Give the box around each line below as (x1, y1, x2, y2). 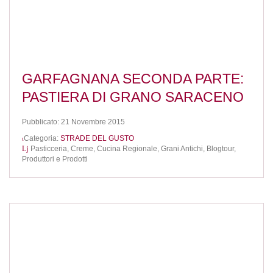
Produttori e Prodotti (22, 155, 88, 164)
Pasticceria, (30, 144, 71, 154)
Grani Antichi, (161, 144, 207, 154)
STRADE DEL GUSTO (60, 134, 134, 143)
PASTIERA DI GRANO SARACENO (22, 89, 244, 105)
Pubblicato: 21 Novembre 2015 (22, 117, 125, 126)
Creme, (71, 144, 97, 154)
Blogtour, (207, 144, 236, 154)
